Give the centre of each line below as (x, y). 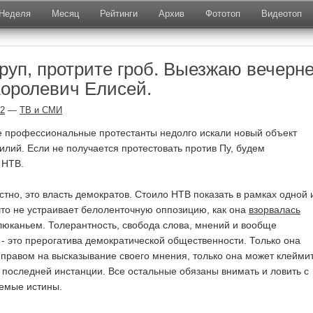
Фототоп (223, 14)
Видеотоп (282, 14)
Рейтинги (119, 14)
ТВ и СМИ (41, 110)
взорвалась (275, 210)
